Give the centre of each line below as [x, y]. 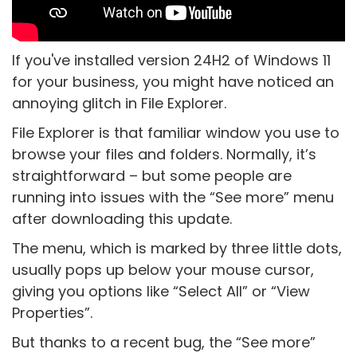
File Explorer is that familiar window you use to [176, 133]
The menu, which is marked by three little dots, [177, 249]
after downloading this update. [122, 219]
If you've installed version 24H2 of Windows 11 [171, 61]
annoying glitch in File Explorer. [119, 104]
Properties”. [52, 313]
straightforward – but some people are [152, 176]
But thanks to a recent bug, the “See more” [164, 343]
